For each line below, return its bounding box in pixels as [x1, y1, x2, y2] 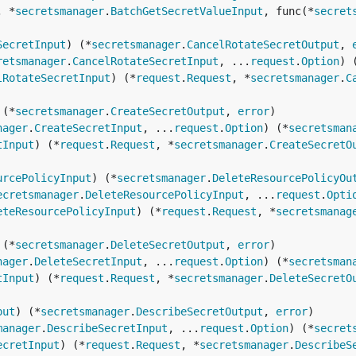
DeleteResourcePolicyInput [85, 188, 244, 201]
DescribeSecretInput [47, 322, 168, 335]
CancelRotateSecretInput [72, 55, 219, 68]
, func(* [263, 5, 314, 17]
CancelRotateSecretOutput [187, 38, 339, 51]
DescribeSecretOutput [136, 305, 263, 318]
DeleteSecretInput [34, 255, 142, 268]
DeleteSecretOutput [110, 238, 225, 251]
